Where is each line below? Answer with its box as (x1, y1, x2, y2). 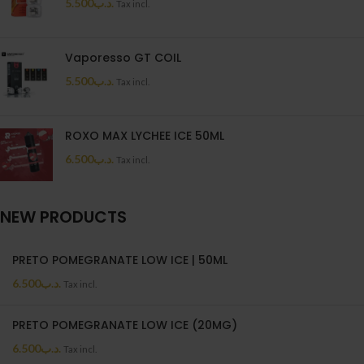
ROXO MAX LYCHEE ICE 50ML (65, 128, 224, 145)
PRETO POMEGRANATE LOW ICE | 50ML (12, 252, 227, 269)
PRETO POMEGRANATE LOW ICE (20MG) (12, 317, 237, 334)
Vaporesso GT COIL (65, 50, 181, 67)
